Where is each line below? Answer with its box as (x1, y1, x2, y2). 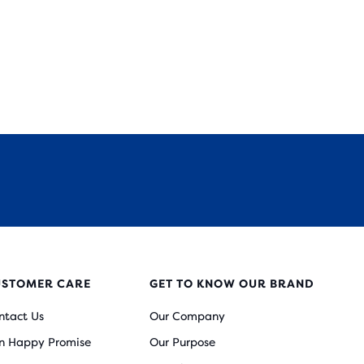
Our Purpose (149, 336, 215, 349)
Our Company (149, 310, 225, 323)
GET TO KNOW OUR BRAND (149, 277, 314, 290)
